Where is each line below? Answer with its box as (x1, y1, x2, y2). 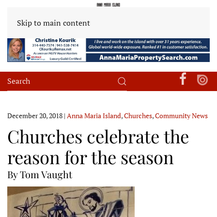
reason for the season (7, 144, 174, 169)
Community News (155, 110, 208, 120)
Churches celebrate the (7, 124, 189, 148)
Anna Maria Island (67, 110, 121, 120)
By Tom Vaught (7, 167, 72, 181)
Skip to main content (17, 17, 90, 28)
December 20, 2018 (7, 110, 62, 120)
